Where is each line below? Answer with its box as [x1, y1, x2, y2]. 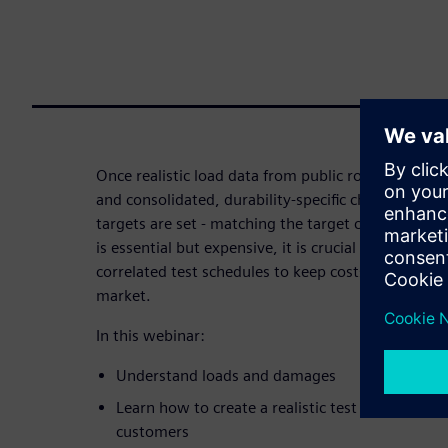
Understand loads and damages [116, 365, 336, 385]
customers [116, 421, 189, 441]
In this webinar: [96, 325, 205, 345]
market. [96, 285, 151, 305]
